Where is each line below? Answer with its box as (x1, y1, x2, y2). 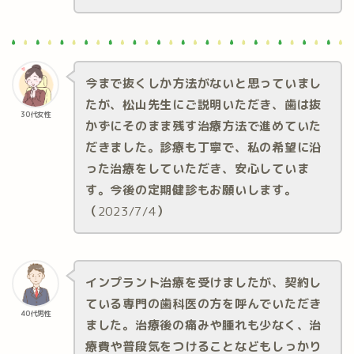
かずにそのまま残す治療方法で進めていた (85, 118, 322, 135)
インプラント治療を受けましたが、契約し (85, 273, 322, 291)
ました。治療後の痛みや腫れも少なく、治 (85, 316, 322, 333)
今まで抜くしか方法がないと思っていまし (85, 75, 322, 92)
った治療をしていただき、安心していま (85, 160, 310, 178)
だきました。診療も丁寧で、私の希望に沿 (85, 139, 322, 156)
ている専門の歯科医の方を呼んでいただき (85, 295, 322, 312)
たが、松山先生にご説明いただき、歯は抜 (85, 96, 322, 114)
